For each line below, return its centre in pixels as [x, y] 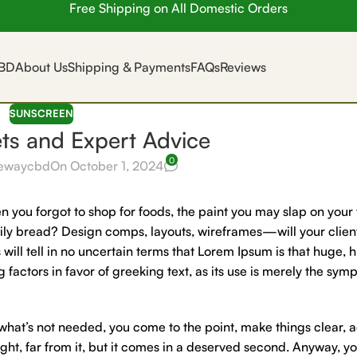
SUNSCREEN [42, 113]
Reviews [243, 67]
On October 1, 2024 [106, 166]
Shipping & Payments [129, 67]
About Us [41, 67]
